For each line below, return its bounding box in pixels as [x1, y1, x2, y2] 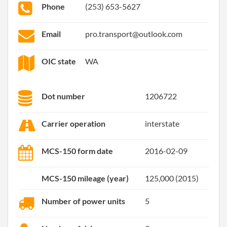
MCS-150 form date [42, 146, 113, 156]
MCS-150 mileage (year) [42, 173, 129, 183]
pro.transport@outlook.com [85, 29, 182, 39]
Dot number [42, 91, 85, 101]
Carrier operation [42, 119, 105, 128]
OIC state [42, 56, 76, 66]
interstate [145, 119, 179, 128]
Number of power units [42, 196, 125, 206]
